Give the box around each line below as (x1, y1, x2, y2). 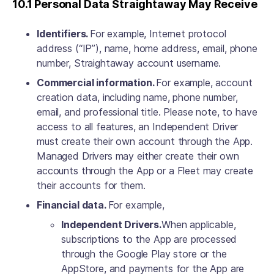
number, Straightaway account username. (37, 57, 224, 69)
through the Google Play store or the (61, 248, 227, 260)
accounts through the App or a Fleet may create (37, 165, 254, 177)
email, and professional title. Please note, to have (37, 106, 257, 118)
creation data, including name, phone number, (37, 91, 238, 103)
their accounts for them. (37, 179, 149, 191)
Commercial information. (37, 76, 157, 89)
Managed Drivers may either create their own (37, 150, 239, 162)
